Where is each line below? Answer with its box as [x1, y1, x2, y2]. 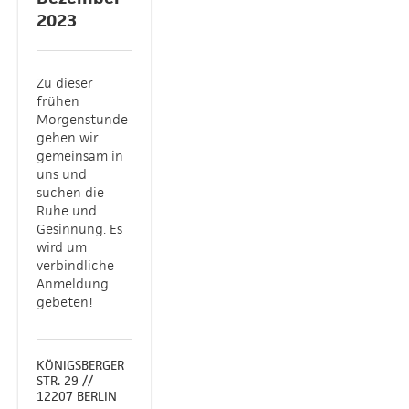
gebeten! [37, 293, 93, 310]
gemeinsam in [37, 147, 123, 164]
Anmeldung [37, 275, 109, 292]
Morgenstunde [37, 110, 128, 128]
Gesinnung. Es [37, 220, 122, 237]
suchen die [37, 184, 104, 201]
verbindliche [37, 257, 114, 274]
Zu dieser [37, 74, 93, 91]
